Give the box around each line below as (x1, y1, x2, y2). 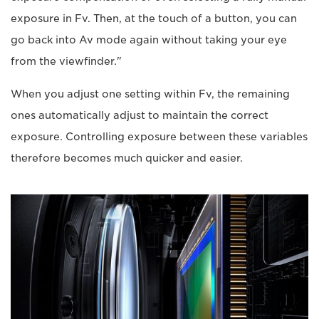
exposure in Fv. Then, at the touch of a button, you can (11, 13, 297, 25)
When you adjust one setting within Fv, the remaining (11, 88, 290, 100)
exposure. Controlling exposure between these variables (11, 131, 308, 143)
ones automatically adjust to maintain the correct (11, 110, 268, 122)
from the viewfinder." (11, 56, 122, 68)
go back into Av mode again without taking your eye (11, 34, 287, 46)
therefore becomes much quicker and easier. (11, 152, 243, 164)
